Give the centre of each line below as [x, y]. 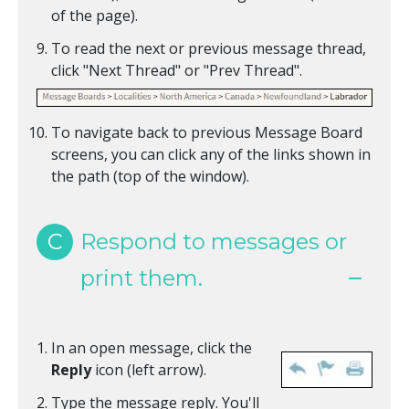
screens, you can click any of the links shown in [211, 155]
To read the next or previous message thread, [209, 49]
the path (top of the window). [150, 177]
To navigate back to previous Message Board [207, 133]
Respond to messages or [214, 242]
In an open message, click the [152, 348]
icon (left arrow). [149, 370]
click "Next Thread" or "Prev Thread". [177, 71]
